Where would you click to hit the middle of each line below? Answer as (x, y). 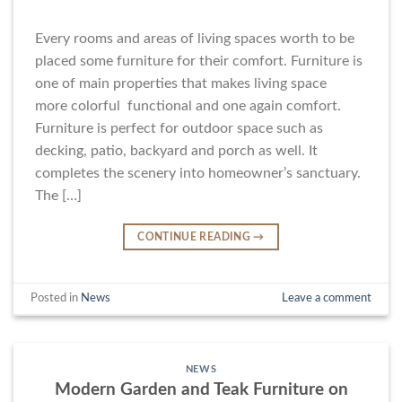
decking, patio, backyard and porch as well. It (176, 150)
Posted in (56, 298)
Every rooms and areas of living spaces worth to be (195, 38)
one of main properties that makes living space (181, 83)
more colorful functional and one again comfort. (188, 105)
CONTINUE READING (196, 236)
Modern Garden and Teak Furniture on (201, 389)
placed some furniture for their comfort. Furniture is (199, 61)
